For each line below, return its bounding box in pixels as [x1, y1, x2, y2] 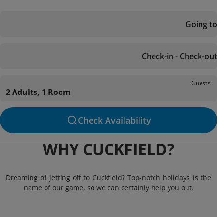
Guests [191, 78, 211, 87]
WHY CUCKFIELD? [43, 139, 174, 159]
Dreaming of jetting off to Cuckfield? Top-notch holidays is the [6, 173, 211, 182]
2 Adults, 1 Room [6, 87, 71, 97]
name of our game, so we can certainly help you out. [23, 183, 194, 192]
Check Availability [77, 114, 151, 126]
